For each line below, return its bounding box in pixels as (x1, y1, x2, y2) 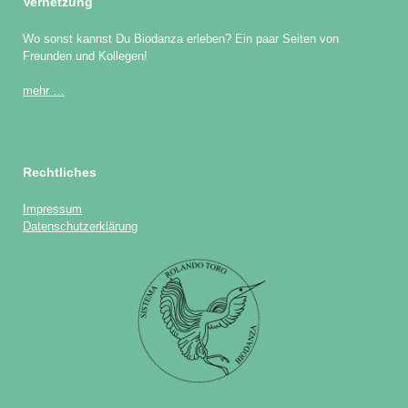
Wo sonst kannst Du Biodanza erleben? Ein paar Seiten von (23, 31, 339, 46)
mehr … (23, 84, 65, 98)
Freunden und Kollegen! (23, 48, 148, 63)
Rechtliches (23, 164, 97, 179)
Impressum (23, 201, 82, 216)
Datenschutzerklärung (23, 219, 138, 233)
